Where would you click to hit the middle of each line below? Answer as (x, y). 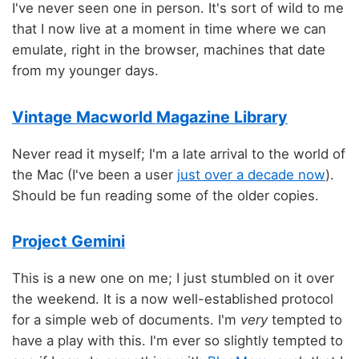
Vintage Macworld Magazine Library (150, 117)
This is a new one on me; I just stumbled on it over (173, 278)
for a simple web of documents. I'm (126, 319)
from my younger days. (85, 71)
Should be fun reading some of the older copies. (165, 195)
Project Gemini (69, 242)
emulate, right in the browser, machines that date (169, 50)
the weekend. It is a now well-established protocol (173, 298)
